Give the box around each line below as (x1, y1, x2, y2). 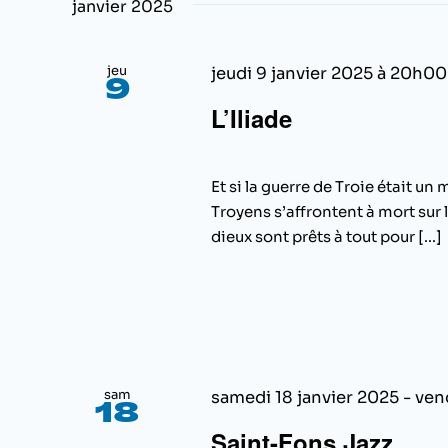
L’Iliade (210, 101, 292, 136)
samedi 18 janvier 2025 (210, 387, 399, 409)
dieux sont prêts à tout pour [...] (210, 227, 442, 247)
